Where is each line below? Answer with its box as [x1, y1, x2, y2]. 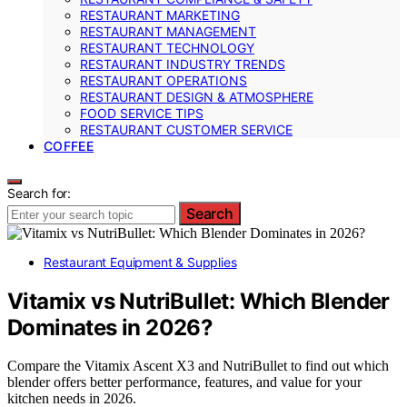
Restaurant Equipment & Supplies [44, 253, 237, 270]
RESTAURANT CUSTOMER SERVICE [80, 121, 293, 137]
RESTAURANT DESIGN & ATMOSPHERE [80, 88, 313, 104]
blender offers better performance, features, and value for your [7, 374, 362, 391]
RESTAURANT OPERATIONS [80, 72, 247, 88]
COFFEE [44, 137, 94, 154]
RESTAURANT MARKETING [80, 6, 240, 23]
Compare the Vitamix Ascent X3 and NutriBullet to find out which [7, 358, 389, 374]
